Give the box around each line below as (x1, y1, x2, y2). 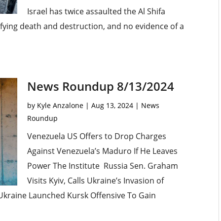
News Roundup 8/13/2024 (27, 78, 174, 95)
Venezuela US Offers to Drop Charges (27, 131, 166, 142)
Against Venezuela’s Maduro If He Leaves (27, 146, 178, 157)
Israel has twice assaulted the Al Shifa (27, 6, 165, 17)
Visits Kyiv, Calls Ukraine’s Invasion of (27, 175, 164, 186)
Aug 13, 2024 (91, 101, 133, 110)
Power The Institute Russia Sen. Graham (27, 160, 178, 172)
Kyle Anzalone (37, 101, 83, 110)
